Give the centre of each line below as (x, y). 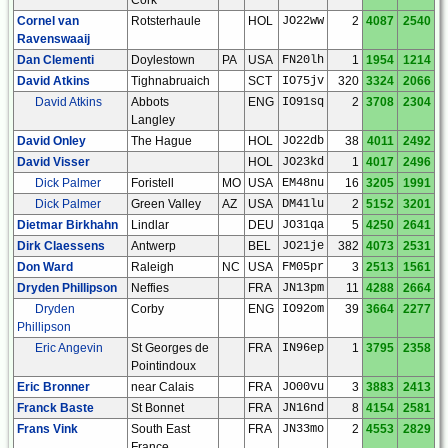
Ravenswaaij (53, 38)
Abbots (150, 101)
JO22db (303, 140)
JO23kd (303, 161)
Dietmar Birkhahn (67, 224)
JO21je (303, 245)
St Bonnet (157, 407)
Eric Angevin (69, 347)
